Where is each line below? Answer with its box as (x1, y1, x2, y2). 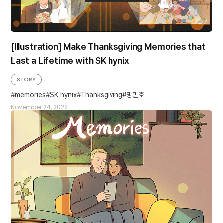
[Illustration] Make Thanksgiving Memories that (11, 41, 206, 52)
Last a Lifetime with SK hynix (11, 55, 129, 66)
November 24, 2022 (11, 102, 68, 111)
